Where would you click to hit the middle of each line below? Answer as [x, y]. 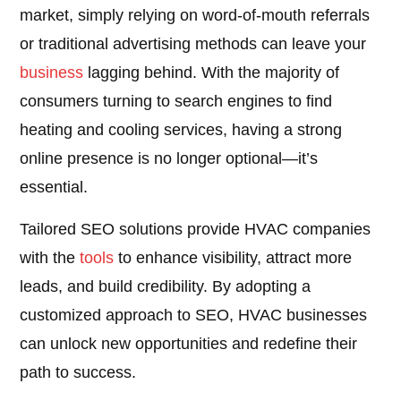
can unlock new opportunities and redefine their [189, 344]
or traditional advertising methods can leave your [193, 44]
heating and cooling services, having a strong [181, 130]
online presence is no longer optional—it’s [169, 159]
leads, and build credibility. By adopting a [166, 287]
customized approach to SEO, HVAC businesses [194, 316]
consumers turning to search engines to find [176, 102]
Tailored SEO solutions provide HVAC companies [196, 230]
